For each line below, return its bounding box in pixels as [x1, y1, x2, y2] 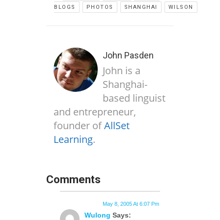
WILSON [168, 4, 193, 10]
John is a [103, 64, 140, 77]
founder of [54, 119, 104, 132]
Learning [54, 133, 93, 146]
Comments [46, 173, 101, 186]
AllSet [104, 119, 130, 132]
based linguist [103, 91, 165, 105]
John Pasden [103, 50, 154, 60]
